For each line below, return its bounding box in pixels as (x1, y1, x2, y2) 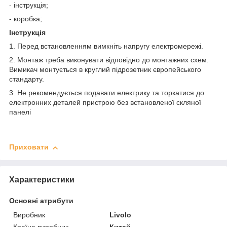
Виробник (13, 211, 45, 219)
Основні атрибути (9, 197, 73, 205)
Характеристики (9, 175, 74, 184)
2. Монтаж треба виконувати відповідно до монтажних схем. (9, 56, 209, 64)
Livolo (109, 211, 132, 219)
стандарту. (9, 75, 46, 84)
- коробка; (9, 15, 42, 23)
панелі (9, 108, 31, 117)
